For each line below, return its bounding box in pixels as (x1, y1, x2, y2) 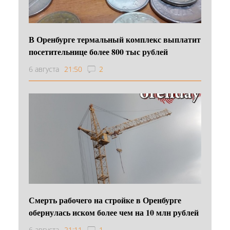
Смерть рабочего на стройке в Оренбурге (29, 194, 181, 206)
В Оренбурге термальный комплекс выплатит (29, 33, 201, 45)
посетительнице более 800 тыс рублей (29, 45, 168, 57)
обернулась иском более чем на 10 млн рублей (29, 206, 199, 218)
